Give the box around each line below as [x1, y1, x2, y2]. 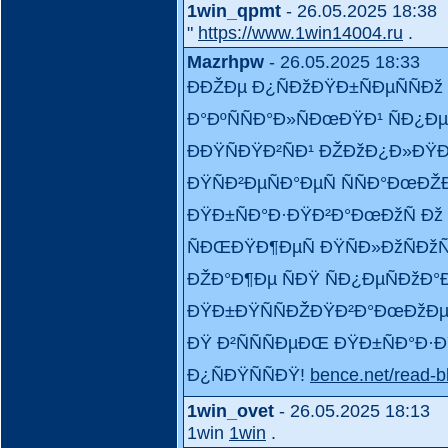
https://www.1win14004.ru [198, 22, 403, 43]
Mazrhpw [187, 51, 264, 72]
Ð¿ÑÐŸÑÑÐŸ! [187, 364, 310, 385]
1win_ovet [187, 400, 274, 421]
